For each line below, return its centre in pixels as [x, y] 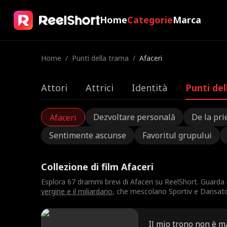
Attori [54, 88]
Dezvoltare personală [134, 117]
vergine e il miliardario [77, 191]
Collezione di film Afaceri [97, 167]
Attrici [99, 88]
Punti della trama [100, 58]
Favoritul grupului [177, 135]
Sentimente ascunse [87, 135]
